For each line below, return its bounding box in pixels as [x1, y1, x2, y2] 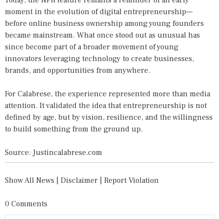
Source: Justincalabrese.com [5, 148, 102, 157]
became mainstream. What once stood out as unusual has [5, 30, 200, 40]
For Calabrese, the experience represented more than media [5, 89, 210, 99]
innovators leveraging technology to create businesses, [5, 54, 194, 64]
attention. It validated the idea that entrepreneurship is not [5, 101, 207, 110]
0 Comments [5, 199, 47, 209]
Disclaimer [61, 175, 98, 185]
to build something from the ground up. [5, 124, 143, 134]
